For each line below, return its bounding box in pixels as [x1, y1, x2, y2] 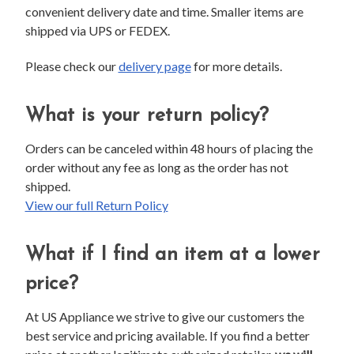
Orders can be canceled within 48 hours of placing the [24, 140, 313, 156]
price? [24, 273, 78, 294]
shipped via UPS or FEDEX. [24, 22, 172, 38]
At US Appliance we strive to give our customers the [24, 308, 304, 324]
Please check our [24, 58, 119, 73]
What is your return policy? [24, 105, 269, 126]
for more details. [190, 58, 282, 73]
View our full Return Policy [24, 197, 168, 213]
